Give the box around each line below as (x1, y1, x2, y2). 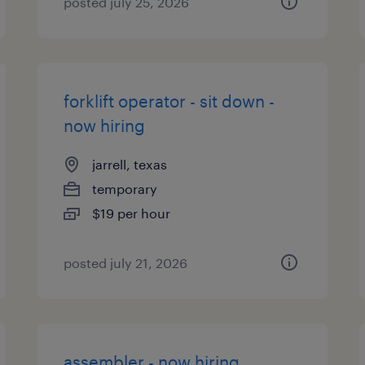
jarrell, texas (92, 156, 168, 172)
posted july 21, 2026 (64, 255, 188, 270)
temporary (92, 181, 158, 196)
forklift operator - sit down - (64, 91, 275, 111)
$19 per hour (92, 205, 171, 221)
